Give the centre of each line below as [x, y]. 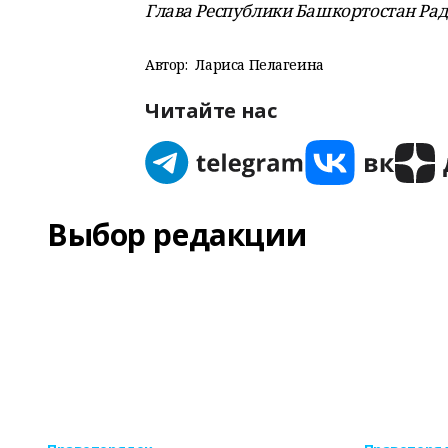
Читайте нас [211, 110]
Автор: [166, 64]
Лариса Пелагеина [259, 64]
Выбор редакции [177, 234]
